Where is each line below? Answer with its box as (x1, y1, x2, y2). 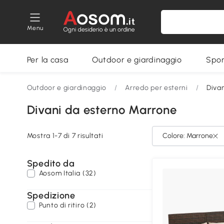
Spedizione (26, 190, 75, 201)
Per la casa (26, 55, 68, 64)
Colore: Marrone (162, 131, 213, 140)
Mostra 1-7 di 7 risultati (26, 131, 103, 140)
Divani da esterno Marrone (26, 102, 177, 117)
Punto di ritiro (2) (38, 201, 97, 209)
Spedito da (26, 158, 75, 169)
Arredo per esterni (125, 83, 188, 92)
